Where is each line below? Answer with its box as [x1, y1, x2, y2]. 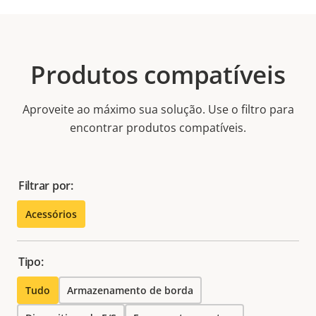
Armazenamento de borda [67, 283, 193, 297]
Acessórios [25, 207, 77, 221]
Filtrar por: [18, 177, 73, 193]
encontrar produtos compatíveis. [70, 119, 246, 135]
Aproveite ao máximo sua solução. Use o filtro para [22, 101, 294, 117]
